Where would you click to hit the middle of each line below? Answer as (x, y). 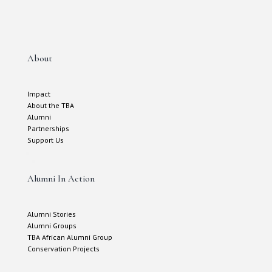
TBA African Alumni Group (70, 237)
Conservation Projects (63, 248)
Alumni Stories (51, 214)
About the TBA (50, 105)
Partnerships (48, 128)
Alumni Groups (52, 225)
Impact (39, 93)
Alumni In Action (61, 178)
